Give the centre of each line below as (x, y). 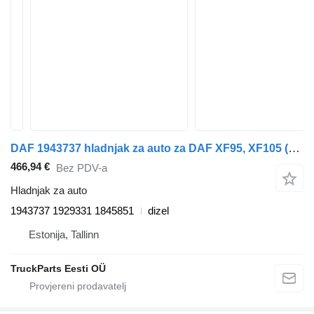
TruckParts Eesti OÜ (58, 269)
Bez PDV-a (82, 168)
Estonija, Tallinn (64, 235)
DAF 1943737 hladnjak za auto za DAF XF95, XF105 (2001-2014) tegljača (294, 148)
